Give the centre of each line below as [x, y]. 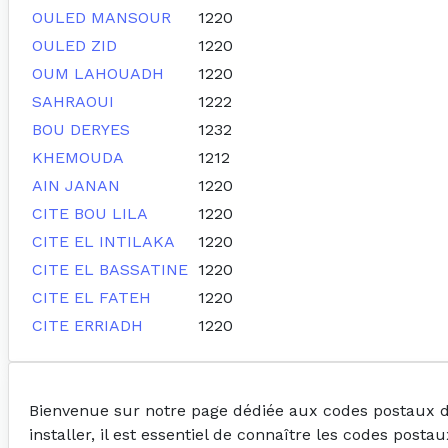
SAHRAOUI [73, 102]
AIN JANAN [76, 186]
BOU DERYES [81, 130]
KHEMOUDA [78, 158]
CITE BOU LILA [90, 214]
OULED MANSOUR [101, 18]
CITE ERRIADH [87, 326]
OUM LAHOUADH [98, 74]
